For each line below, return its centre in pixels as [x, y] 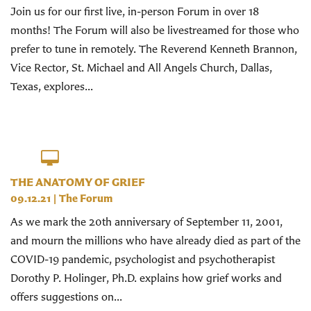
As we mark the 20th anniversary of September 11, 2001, [146, 221]
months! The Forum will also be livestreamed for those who [155, 30]
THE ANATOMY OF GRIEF [78, 182]
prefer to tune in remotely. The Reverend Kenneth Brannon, [154, 49]
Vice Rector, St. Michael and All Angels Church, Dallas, [141, 68]
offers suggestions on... [66, 296]
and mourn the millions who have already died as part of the [155, 240]
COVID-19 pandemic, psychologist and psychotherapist [143, 259]
